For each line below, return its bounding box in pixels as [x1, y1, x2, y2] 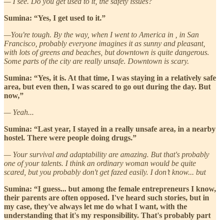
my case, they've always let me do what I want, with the [4, 202, 187, 211]
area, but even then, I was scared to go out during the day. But [4, 82, 211, 91]
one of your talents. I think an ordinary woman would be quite [4, 159, 196, 167]
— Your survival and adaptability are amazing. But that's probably [4, 150, 209, 159]
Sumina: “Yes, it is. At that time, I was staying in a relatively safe [4, 73, 216, 82]
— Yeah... [4, 108, 34, 116]
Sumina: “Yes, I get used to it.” [4, 13, 106, 22]
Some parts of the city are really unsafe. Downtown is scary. [4, 56, 189, 65]
